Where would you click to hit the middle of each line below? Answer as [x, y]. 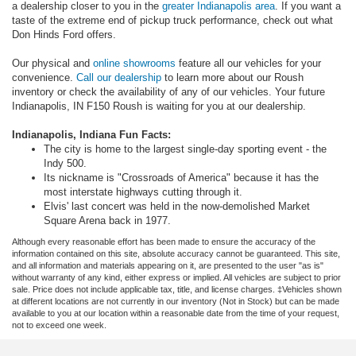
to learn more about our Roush [232, 77]
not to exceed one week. [59, 325]
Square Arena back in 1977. [107, 220]
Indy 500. [65, 163]
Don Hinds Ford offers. [64, 34]
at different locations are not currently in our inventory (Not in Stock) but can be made [176, 301]
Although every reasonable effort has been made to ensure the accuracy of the [164, 241]
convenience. [44, 77]
